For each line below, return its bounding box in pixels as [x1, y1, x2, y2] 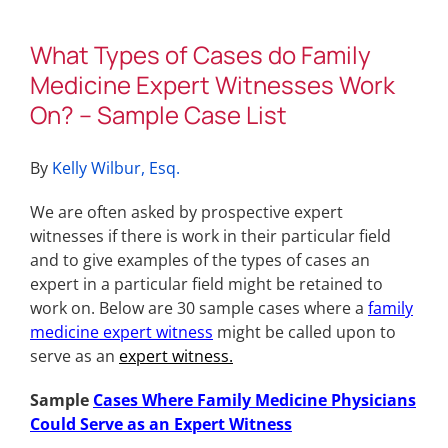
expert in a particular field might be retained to [30, 273, 383, 296]
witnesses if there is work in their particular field [30, 225, 391, 248]
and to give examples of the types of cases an [30, 249, 370, 272]
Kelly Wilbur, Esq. [52, 157, 180, 180]
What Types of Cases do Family [30, 38, 371, 71]
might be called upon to [213, 321, 396, 344]
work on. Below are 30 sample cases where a [30, 297, 368, 320]
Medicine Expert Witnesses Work [30, 68, 395, 101]
